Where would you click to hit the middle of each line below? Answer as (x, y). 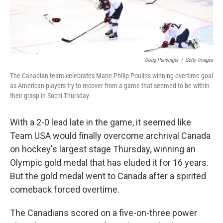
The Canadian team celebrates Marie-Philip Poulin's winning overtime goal (111, 75)
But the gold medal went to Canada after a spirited (108, 176)
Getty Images (199, 60)
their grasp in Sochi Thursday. (50, 95)
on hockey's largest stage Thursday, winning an (103, 149)
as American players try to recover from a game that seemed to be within (110, 85)
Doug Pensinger (162, 60)
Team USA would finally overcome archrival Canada (110, 135)
